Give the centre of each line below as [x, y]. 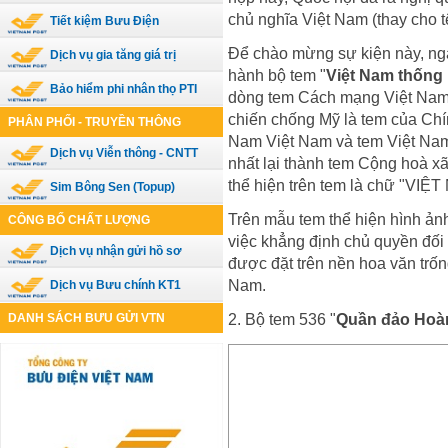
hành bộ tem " [277, 75]
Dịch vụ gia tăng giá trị [112, 55]
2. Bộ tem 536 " [282, 319]
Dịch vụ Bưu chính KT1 [114, 285]
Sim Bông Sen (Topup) [111, 187]
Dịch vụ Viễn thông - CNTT [123, 153]
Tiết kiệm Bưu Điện [103, 21]
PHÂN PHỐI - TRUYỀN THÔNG [94, 122]
